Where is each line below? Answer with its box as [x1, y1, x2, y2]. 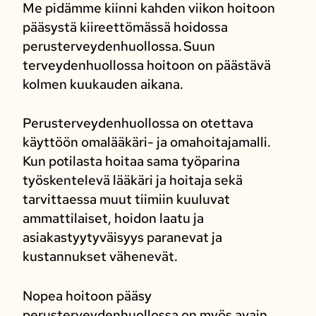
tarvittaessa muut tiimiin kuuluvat [22, 190, 230, 208]
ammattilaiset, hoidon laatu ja [22, 209, 204, 227]
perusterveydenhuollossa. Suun [22, 37, 215, 55]
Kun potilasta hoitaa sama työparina [22, 152, 240, 170]
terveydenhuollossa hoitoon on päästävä [22, 56, 271, 74]
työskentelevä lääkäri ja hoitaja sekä [22, 171, 243, 189]
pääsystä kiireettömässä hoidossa [22, 18, 228, 36]
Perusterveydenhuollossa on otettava [22, 114, 253, 132]
